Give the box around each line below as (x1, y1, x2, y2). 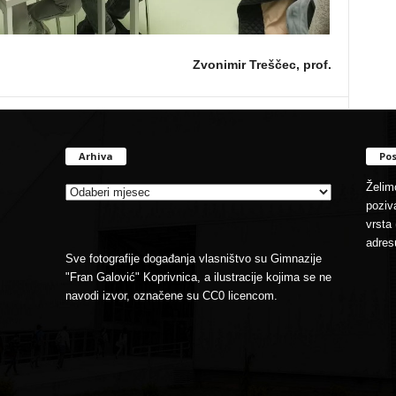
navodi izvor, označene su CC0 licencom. (65, 288, 278, 302)
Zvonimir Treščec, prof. (192, 57, 331, 72)
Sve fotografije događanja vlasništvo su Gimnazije (65, 251, 322, 265)
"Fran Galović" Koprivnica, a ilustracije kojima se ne (65, 270, 331, 284)
